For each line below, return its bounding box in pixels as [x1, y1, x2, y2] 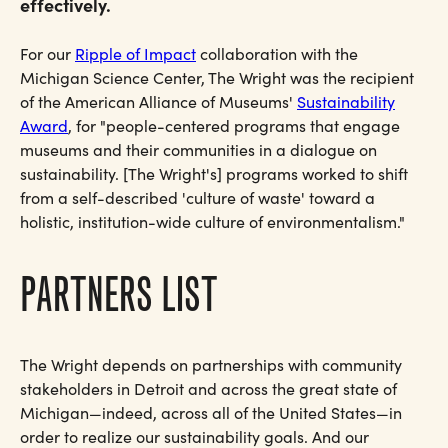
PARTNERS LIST [20, 264, 218, 323]
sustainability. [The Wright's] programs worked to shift [20, 163, 408, 184]
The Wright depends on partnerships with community [20, 354, 402, 375]
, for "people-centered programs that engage [68, 115, 400, 136]
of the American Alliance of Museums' [20, 91, 297, 112]
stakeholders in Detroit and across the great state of [20, 378, 397, 399]
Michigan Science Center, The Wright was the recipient [20, 67, 414, 88]
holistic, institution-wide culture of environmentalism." [20, 211, 405, 232]
